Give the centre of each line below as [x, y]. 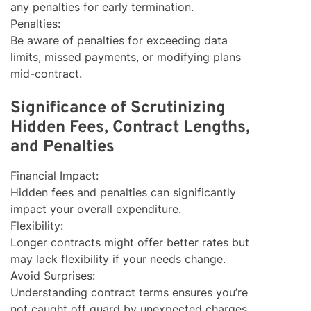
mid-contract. [46, 74]
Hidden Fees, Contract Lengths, [130, 128]
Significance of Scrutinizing [118, 109]
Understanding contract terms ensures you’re [129, 293]
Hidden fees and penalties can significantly [123, 193]
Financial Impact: [54, 176]
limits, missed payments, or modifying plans [126, 57]
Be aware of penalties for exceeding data [119, 41]
